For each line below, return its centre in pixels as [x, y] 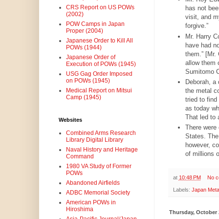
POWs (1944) [84, 48]
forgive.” [197, 26]
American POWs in [91, 203]
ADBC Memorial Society [98, 193]
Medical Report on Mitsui [99, 91]
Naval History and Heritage [102, 150]
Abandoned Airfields [93, 183]
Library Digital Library [94, 140]
